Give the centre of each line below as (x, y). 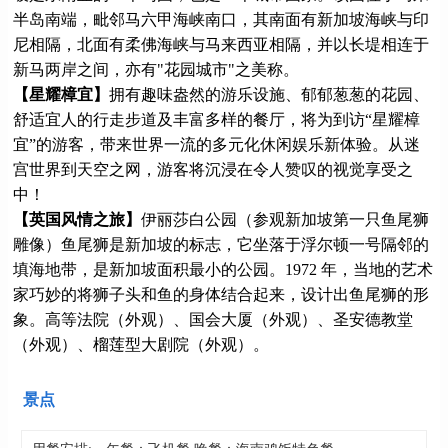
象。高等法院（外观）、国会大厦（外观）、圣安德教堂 (213, 319)
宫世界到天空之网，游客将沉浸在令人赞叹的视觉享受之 (213, 169)
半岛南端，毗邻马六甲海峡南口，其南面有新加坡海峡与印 (221, 19)
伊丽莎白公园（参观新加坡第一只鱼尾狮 (285, 219)
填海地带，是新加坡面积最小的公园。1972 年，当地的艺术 (223, 269)
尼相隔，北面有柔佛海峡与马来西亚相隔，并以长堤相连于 (221, 44)
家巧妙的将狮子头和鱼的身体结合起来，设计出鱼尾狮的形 (221, 294)
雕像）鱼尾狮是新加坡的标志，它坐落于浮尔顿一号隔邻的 (221, 244)
